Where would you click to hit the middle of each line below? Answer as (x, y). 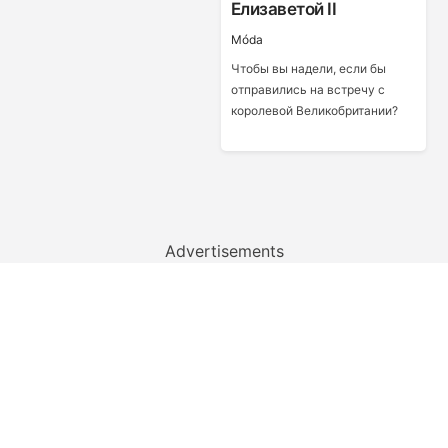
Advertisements (224, 251)
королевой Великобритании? (314, 110)
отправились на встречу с (307, 89)
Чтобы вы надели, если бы (308, 68)
